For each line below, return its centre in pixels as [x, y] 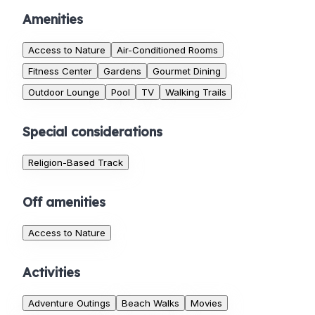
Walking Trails [196, 92]
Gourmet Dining [187, 71]
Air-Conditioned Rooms [167, 50]
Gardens [122, 71]
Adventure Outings [69, 303]
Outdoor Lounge [64, 92]
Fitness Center [60, 71]
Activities [51, 273]
